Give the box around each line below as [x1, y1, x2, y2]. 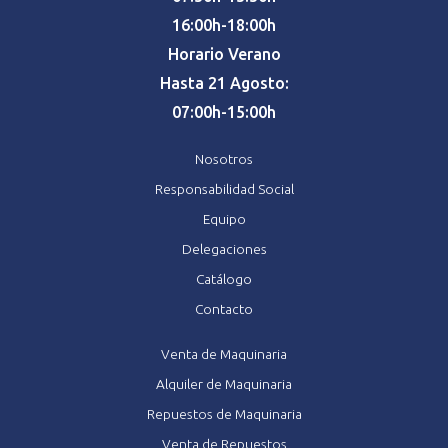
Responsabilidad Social [154, 180, 294, 197]
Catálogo [196, 270, 252, 287]
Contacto [195, 300, 253, 317]
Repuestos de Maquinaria [146, 405, 302, 422]
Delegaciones [181, 240, 267, 257]
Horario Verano [167, 44, 281, 63]
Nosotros [195, 150, 253, 167]
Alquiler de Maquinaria [156, 375, 292, 392]
